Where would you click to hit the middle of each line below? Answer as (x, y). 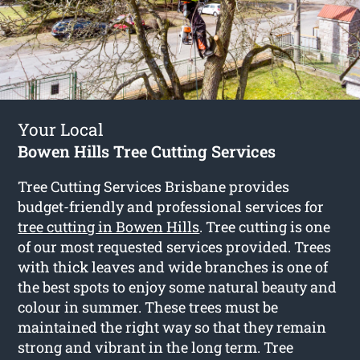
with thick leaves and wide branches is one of (173, 266)
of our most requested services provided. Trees (175, 246)
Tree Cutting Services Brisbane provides (154, 186)
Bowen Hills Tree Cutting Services (147, 151)
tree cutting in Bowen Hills (109, 226)
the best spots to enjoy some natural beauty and (178, 286)
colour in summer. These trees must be (148, 307)
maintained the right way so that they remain (172, 327)
